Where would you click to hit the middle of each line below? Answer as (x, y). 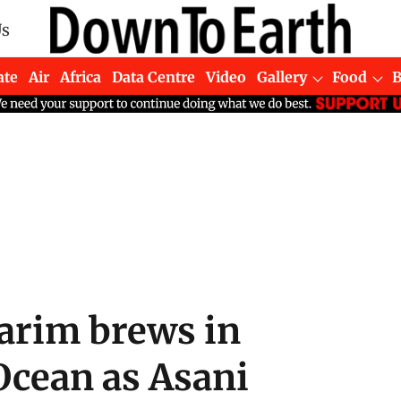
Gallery (282, 77)
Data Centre (154, 77)
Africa (81, 77)
